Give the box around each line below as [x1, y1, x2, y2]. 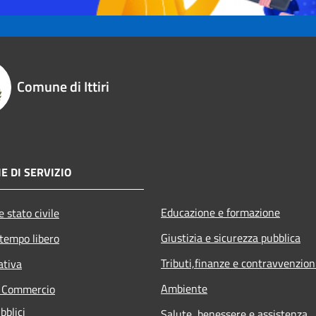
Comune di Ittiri [17, 75, 109, 97]
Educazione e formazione [161, 203, 280, 221]
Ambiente [161, 279, 207, 297]
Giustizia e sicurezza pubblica [161, 229, 300, 246]
